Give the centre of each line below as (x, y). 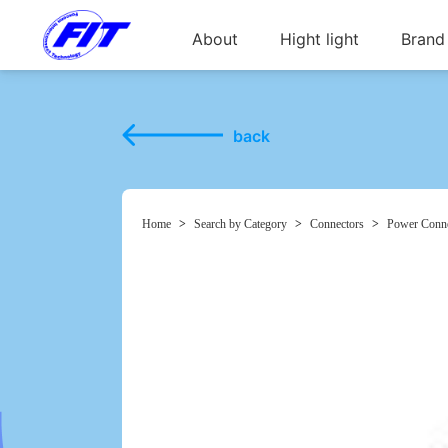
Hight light (319, 39)
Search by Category (240, 224)
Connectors (337, 224)
